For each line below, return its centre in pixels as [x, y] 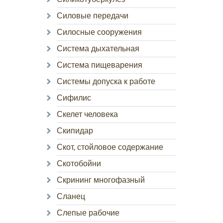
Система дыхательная [98, 49]
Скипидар [75, 131]
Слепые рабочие [88, 213]
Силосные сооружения [99, 32]
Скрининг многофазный [101, 180]
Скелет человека [87, 114]
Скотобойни [79, 164]
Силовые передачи [93, 16]
